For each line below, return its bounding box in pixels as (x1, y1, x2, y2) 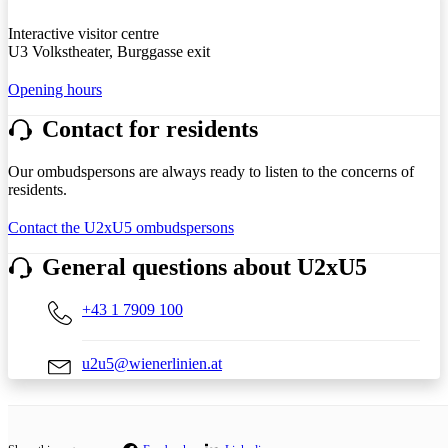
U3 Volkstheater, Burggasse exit (8, 43, 210, 61)
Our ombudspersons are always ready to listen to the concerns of (8, 163, 414, 181)
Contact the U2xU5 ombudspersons (8, 219, 234, 237)
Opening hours (8, 81, 102, 99)
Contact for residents (42, 116, 258, 143)
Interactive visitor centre (8, 25, 159, 43)
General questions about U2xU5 (42, 254, 367, 281)
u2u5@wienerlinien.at (82, 355, 222, 373)
